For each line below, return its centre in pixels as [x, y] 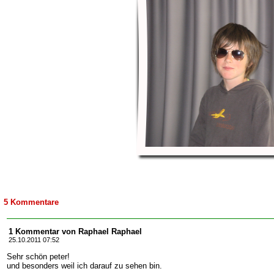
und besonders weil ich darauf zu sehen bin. [84, 266]
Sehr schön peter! [38, 257]
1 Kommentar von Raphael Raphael [75, 231]
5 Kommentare [31, 202]
